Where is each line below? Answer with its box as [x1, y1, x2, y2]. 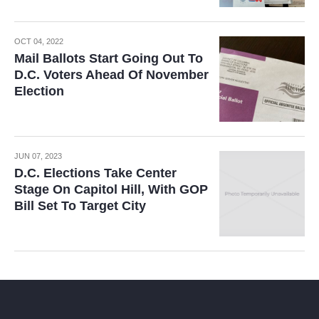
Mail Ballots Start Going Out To [14, 51, 203, 66]
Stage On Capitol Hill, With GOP [14, 182, 208, 197]
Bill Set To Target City [14, 199, 146, 213]
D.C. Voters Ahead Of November [14, 68, 209, 82]
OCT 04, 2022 [14, 37, 63, 46]
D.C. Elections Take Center [14, 166, 177, 180]
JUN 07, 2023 [14, 152, 62, 160]
